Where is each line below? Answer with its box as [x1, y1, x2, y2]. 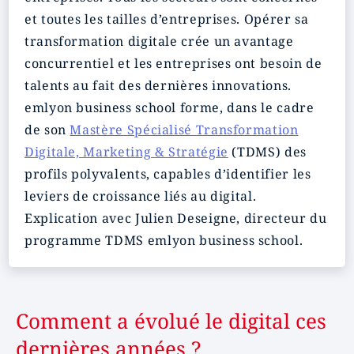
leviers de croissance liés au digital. [24, 187, 257, 205]
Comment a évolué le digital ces [16, 307, 326, 335]
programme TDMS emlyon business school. [24, 232, 303, 249]
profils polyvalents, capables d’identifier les [24, 165, 311, 183]
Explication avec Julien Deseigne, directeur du [24, 209, 327, 227]
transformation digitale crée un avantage [24, 32, 294, 50]
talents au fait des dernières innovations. [24, 77, 292, 94]
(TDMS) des [228, 143, 307, 160]
